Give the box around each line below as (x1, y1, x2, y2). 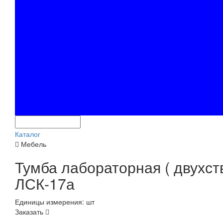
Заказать (15, 207, 45, 217)
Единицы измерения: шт (15, 197, 95, 207)
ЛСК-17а (15, 173, 75, 194)
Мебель (21, 139, 46, 149)
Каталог (15, 129, 40, 139)
